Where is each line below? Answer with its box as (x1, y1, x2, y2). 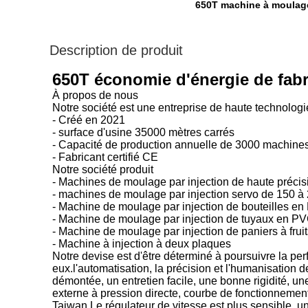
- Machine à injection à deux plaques (52, 238, 231, 250)
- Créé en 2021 (52, 114, 125, 126)
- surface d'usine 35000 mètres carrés (52, 126, 234, 138)
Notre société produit (52, 164, 153, 175)
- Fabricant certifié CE (52, 151, 158, 163)
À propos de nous (52, 89, 138, 101)
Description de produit (49, 43, 183, 58)
